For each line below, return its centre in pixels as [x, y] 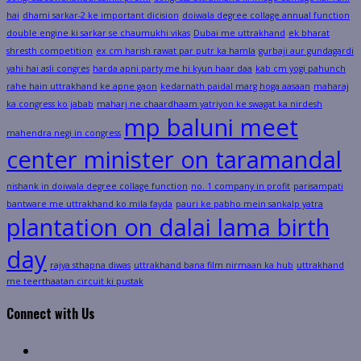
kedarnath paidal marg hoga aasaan [235, 87]
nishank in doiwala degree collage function [97, 187]
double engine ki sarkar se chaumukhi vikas [98, 33]
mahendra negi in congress [64, 133]
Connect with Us [51, 314]
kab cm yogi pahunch [301, 69]
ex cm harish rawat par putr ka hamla [176, 51]
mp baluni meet [211, 128]
